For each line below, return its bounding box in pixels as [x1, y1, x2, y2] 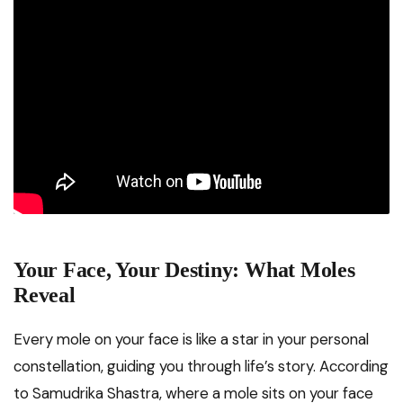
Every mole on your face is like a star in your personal [13, 329, 369, 350]
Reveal [13, 283, 76, 308]
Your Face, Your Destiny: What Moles [13, 258, 355, 282]
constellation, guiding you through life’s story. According [13, 356, 389, 377]
